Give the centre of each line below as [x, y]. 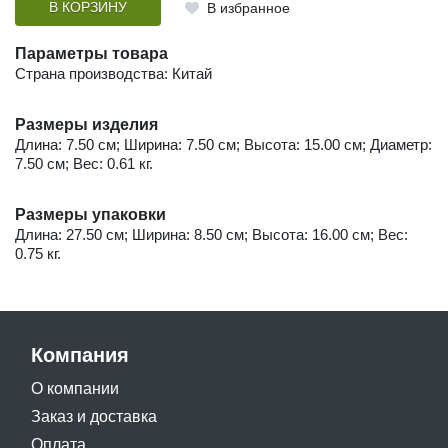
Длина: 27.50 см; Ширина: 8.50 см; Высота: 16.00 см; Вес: [211, 234]
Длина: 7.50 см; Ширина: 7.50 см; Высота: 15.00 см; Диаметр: [223, 144]
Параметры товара [91, 53]
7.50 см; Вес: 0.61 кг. [84, 163]
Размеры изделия [86, 124]
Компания [80, 354]
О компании [75, 388]
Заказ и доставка [94, 416]
